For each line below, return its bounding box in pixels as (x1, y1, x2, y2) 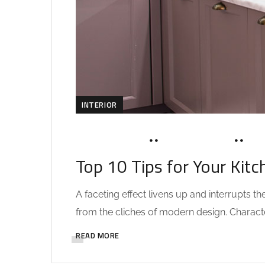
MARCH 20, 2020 (76, 136, 144, 146)
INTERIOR (82, 98, 117, 111)
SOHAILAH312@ (164, 136, 229, 146)
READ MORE (76, 229, 119, 241)
